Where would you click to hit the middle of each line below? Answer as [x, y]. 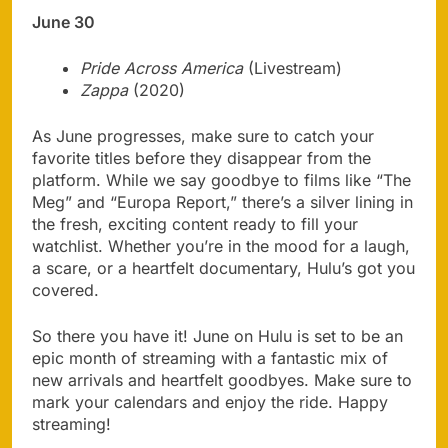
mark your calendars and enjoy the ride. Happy [210, 401]
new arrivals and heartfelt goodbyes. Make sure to [222, 379]
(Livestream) [292, 67]
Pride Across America [161, 67]
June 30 [63, 21]
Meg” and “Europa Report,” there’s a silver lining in [222, 201]
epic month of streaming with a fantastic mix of [210, 357]
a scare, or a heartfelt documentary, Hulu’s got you [223, 267]
